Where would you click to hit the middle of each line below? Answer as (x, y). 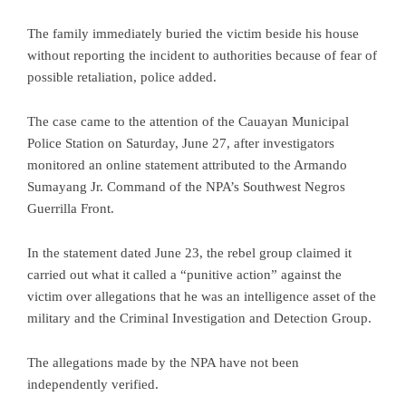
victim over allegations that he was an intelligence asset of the (202, 297)
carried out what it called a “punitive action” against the (184, 275)
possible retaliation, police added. (122, 77)
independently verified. (93, 385)
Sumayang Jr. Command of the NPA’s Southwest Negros (186, 187)
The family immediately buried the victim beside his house (193, 34)
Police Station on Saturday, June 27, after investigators (181, 144)
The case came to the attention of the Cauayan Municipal (188, 122)
